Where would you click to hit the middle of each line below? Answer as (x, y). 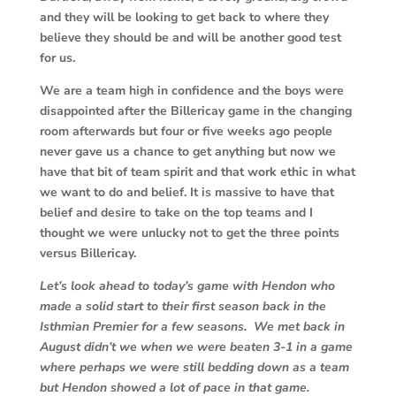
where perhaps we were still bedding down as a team (194, 368)
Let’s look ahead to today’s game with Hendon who (187, 286)
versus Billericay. (88, 254)
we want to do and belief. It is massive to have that (187, 193)
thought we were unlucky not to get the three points (189, 233)
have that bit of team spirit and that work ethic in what (197, 172)
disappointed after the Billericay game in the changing (195, 111)
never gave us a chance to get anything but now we (187, 152)
